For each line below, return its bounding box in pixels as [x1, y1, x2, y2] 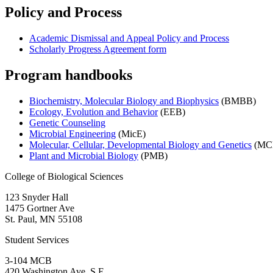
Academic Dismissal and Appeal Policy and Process [29, 32, 229, 43]
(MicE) [116, 128, 146, 139]
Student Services [5, 234, 69, 245]
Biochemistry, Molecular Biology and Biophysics [29, 95, 219, 106]
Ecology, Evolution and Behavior [29, 106, 158, 117]
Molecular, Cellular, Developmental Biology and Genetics [29, 139, 252, 150]
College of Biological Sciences [5, 171, 123, 182]
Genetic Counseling [29, 117, 105, 128]
